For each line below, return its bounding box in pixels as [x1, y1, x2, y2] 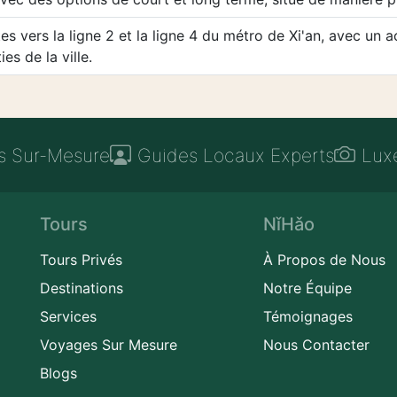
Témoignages [263, 307, 354, 325]
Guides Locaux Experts [136, 144, 334, 167]
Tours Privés [39, 251, 122, 269]
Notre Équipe [263, 279, 353, 297]
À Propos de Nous [263, 251, 386, 269]
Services [39, 307, 97, 325]
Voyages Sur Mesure [39, 336, 177, 354]
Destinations [39, 279, 123, 297]
